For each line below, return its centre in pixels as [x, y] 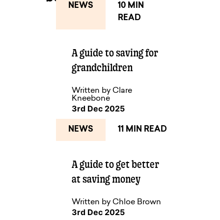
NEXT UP [85, 43]
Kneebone [91, 99]
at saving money [106, 179]
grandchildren [102, 68]
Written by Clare [102, 91]
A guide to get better [115, 164]
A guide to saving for [115, 53]
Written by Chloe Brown [116, 202]
